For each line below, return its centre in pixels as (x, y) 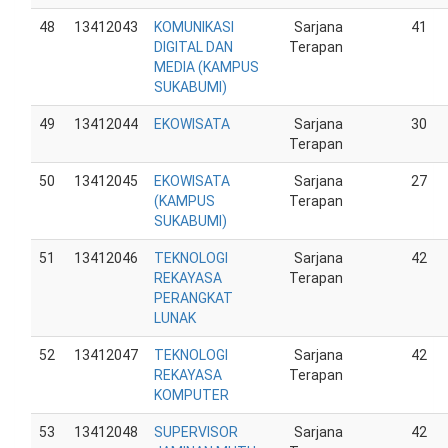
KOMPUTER (191, 395)
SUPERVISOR (196, 432)
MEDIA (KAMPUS (206, 67)
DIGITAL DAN (193, 47)
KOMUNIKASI (194, 27)
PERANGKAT (193, 298)
